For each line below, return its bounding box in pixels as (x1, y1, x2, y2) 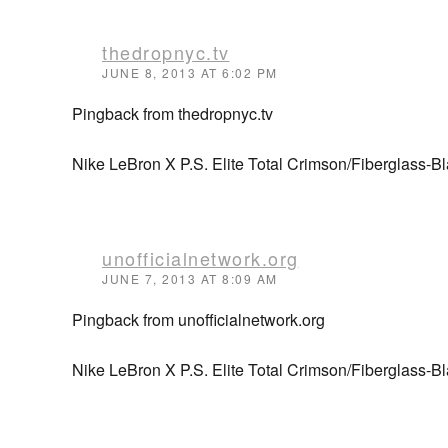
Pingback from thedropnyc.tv (72, 102, 273, 125)
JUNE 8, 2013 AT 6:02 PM (102, 64, 278, 81)
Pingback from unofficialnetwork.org (72, 308, 325, 331)
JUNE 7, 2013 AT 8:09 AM (102, 270, 278, 287)
